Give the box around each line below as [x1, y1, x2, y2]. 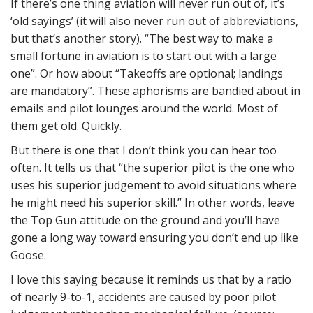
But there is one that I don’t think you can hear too [10, 143, 277, 158]
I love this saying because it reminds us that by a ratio [10, 272, 291, 287]
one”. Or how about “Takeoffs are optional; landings [10, 66, 283, 81]
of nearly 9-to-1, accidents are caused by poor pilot [10, 289, 276, 305]
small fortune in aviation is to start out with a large [10, 48, 277, 64]
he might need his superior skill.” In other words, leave [10, 195, 295, 210]
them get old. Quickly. [10, 118, 122, 133]
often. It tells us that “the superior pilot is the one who [10, 160, 295, 175]
